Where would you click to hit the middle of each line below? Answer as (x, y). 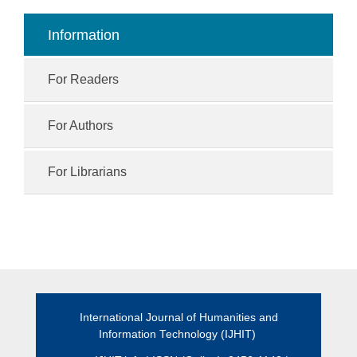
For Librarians (87, 172)
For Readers (83, 79)
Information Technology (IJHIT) (178, 334)
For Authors (80, 126)
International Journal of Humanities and (178, 318)
